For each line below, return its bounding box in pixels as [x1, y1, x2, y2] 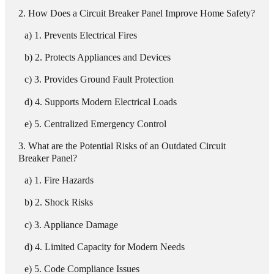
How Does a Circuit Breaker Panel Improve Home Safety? [28, 7, 255, 19]
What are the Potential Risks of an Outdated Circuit [28, 141, 226, 152]
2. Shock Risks [34, 197, 93, 209]
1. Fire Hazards [34, 175, 94, 187]
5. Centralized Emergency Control [34, 118, 166, 130]
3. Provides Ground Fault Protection [34, 74, 174, 86]
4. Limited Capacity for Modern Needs [34, 241, 185, 253]
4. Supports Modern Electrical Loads [34, 96, 177, 108]
